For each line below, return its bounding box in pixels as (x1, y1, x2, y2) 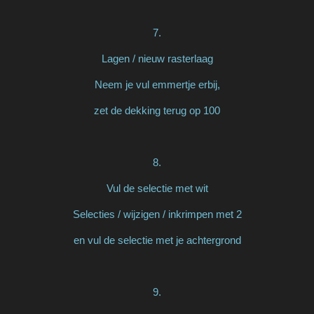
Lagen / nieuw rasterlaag (101, 52, 213, 64)
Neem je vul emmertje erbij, (94, 78, 220, 90)
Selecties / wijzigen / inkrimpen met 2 (72, 207, 242, 220)
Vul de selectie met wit (106, 182, 208, 194)
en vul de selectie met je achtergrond (73, 233, 241, 246)
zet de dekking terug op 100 (94, 104, 220, 116)
